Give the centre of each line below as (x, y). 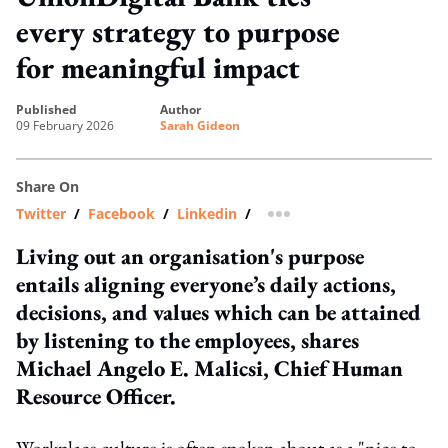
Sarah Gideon (200, 125)
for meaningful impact (158, 67)
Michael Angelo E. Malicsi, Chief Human (209, 367)
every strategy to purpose (178, 31)
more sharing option (348, 220)
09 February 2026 (65, 125)
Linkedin (207, 213)
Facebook (121, 213)
